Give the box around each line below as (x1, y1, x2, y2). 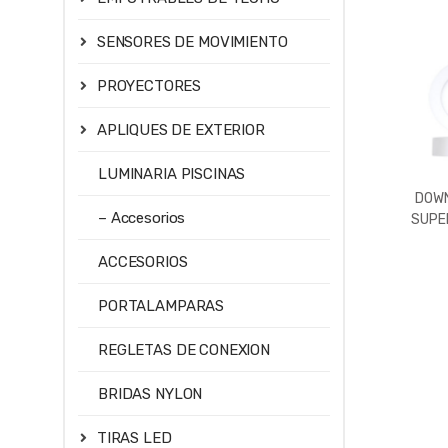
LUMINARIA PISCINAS (98, 164, 246, 183)
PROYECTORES (96, 76, 202, 95)
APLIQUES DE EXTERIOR (96, 120, 265, 139)
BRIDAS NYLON (98, 384, 203, 403)
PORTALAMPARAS (98, 296, 225, 315)
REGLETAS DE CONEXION (98, 340, 271, 359)
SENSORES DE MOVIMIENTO (96, 32, 288, 51)
